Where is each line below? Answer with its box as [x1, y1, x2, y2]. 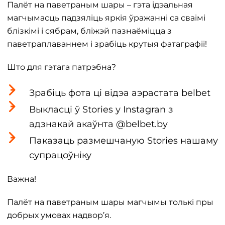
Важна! [7, 174, 36, 184]
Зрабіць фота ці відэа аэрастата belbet [29, 87, 210, 99]
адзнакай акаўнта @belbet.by [29, 119, 168, 130]
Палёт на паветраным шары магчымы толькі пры [7, 197, 213, 207]
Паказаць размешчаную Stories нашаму [29, 135, 218, 147]
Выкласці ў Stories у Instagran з [29, 104, 173, 116]
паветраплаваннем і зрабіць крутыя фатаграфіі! [7, 39, 207, 49]
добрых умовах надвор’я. [7, 210, 111, 220]
